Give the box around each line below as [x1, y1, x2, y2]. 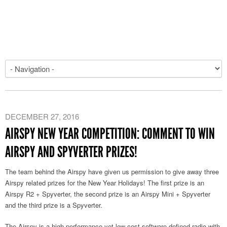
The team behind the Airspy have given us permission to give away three [5, 167, 219, 176]
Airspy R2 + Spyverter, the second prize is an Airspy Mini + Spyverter [5, 189, 210, 199]
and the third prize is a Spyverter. [5, 200, 102, 210]
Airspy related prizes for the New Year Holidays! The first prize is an [5, 178, 204, 187]
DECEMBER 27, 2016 [5, 111, 79, 122]
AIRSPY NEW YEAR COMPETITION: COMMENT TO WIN [5, 125, 215, 143]
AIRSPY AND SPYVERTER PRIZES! [5, 143, 137, 161]
